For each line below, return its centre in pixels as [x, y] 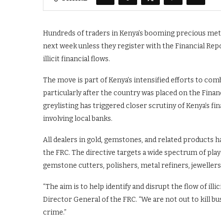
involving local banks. [78, 119]
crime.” [55, 212]
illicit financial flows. [76, 59]
